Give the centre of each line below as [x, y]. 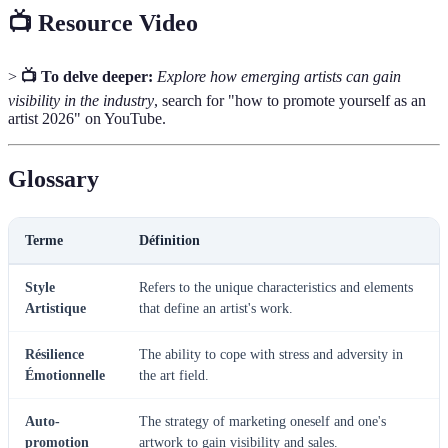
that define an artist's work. [216, 309]
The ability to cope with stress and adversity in [271, 355]
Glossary [53, 179]
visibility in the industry [81, 101]
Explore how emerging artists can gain [279, 77]
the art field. [174, 376]
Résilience [54, 355]
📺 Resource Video [103, 22]
